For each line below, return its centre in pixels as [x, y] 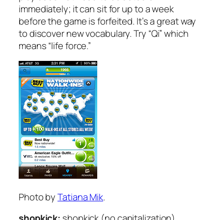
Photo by [38, 197]
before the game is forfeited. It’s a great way [108, 21]
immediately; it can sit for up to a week [96, 9]
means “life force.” [55, 45]
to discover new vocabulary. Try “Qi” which [104, 33]
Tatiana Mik [81, 197]
